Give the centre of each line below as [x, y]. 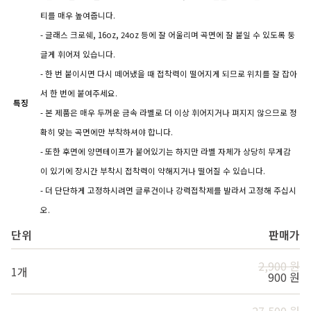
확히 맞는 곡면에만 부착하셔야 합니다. [106, 132]
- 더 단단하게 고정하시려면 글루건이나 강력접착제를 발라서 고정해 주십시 [168, 191]
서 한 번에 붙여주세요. [78, 93]
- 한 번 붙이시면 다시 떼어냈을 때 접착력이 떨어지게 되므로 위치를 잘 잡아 [168, 74]
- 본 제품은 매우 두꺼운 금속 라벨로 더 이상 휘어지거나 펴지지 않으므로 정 [168, 113]
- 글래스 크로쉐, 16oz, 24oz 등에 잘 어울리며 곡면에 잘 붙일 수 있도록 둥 [167, 35]
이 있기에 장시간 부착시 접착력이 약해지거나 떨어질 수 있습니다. [152, 171]
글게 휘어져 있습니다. [77, 54]
